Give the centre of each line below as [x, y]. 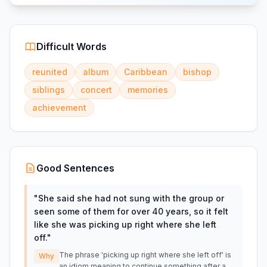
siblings [49, 90]
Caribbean [146, 72]
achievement [59, 108]
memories [148, 90]
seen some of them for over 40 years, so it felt [131, 211]
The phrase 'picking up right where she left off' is [145, 255]
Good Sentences [75, 168]
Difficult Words [72, 46]
